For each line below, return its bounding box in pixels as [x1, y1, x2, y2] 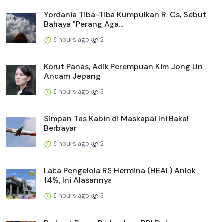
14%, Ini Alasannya [44, 174, 112, 185]
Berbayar [44, 122, 77, 133]
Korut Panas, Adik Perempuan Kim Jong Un [44, 61, 203, 72]
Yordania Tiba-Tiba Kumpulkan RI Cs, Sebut [44, 9, 206, 20]
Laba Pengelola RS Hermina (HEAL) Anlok [44, 165, 196, 176]
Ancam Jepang [44, 70, 101, 81]
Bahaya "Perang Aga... [44, 18, 123, 29]
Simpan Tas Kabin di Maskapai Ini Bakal [44, 113, 189, 124]
